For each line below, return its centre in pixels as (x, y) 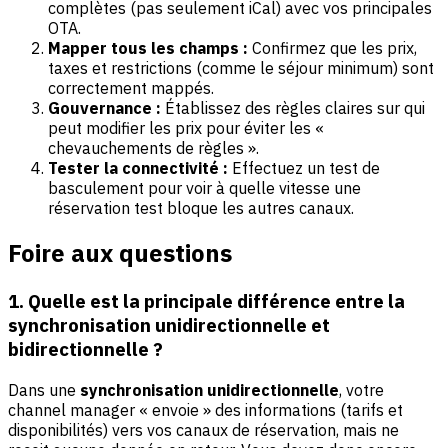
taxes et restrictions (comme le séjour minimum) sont (241, 67)
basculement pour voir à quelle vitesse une (204, 187)
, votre (361, 390)
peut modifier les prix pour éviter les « (186, 127)
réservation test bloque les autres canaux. (201, 207)
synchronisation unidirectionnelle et (169, 325)
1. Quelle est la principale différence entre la (206, 301)
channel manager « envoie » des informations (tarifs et (205, 410)
